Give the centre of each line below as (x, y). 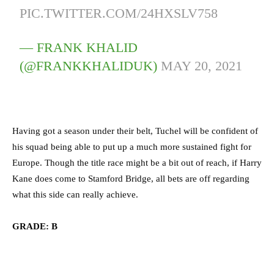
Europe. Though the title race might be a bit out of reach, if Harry (137, 163)
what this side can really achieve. (76, 195)
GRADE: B (35, 227)
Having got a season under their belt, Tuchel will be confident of (135, 131)
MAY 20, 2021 (202, 66)
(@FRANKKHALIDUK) (91, 66)
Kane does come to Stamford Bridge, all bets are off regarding (131, 179)
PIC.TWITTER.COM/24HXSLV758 (119, 13)
